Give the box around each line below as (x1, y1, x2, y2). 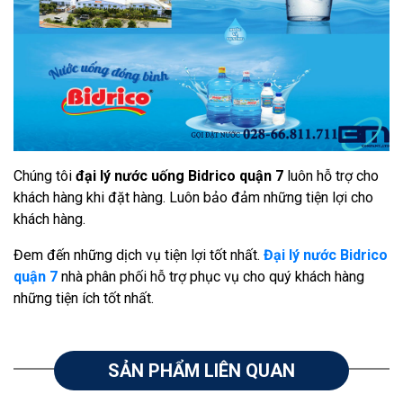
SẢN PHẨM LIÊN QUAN (108, 360, 295, 381)
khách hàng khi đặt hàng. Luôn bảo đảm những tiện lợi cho (13, 189, 373, 206)
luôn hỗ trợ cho (283, 167, 379, 184)
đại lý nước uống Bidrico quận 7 (76, 167, 283, 184)
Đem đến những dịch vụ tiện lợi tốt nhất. (13, 246, 264, 264)
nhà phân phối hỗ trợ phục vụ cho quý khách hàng (58, 268, 364, 285)
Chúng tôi (13, 167, 76, 184)
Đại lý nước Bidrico (264, 246, 388, 264)
